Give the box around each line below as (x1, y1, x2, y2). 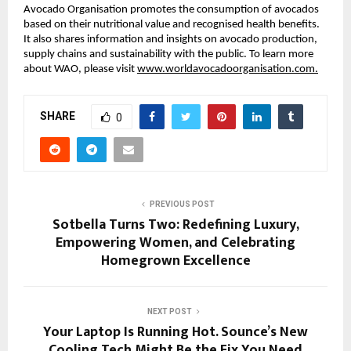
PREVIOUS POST (149, 200, 215, 209)
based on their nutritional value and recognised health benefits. (24, 19, 320, 31)
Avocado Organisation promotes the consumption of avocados (24, 4, 319, 16)
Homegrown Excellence (100, 249, 251, 273)
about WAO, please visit (24, 63, 137, 76)
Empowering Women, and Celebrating (56, 231, 295, 255)
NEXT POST (147, 307, 192, 317)
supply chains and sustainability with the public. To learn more (24, 49, 313, 61)
